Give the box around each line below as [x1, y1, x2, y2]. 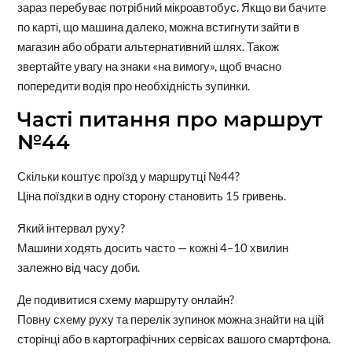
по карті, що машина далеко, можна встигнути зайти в [16, 20, 299, 35]
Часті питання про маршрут [16, 107, 322, 133]
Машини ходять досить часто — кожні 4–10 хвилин [16, 240, 288, 255]
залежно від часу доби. [16, 260, 140, 275]
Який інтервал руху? [16, 221, 125, 236]
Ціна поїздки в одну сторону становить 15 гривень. [16, 189, 286, 203]
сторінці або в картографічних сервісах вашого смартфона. [16, 332, 331, 346]
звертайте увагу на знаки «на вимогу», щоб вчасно [16, 59, 281, 74]
